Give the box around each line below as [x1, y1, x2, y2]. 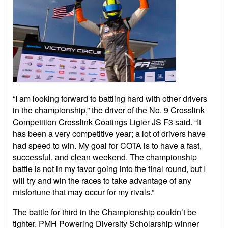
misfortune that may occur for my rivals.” [13, 186, 154, 198]
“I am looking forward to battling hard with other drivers [13, 93, 207, 105]
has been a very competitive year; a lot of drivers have [13, 128, 206, 140]
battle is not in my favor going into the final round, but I [13, 163, 206, 175]
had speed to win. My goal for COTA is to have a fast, [13, 139, 202, 152]
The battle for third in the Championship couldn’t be [13, 206, 196, 218]
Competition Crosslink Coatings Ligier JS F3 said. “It [13, 116, 201, 128]
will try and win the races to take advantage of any [13, 175, 191, 187]
